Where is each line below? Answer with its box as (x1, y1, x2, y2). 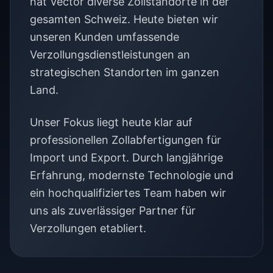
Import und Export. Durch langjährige (30, 151, 223, 164)
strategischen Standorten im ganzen (30, 65, 219, 79)
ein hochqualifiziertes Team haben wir (30, 186, 226, 199)
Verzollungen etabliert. (30, 221, 146, 235)
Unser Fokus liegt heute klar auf (30, 115, 193, 129)
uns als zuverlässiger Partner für (30, 204, 196, 217)
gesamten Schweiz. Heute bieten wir (30, 12, 218, 26)
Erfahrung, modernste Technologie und (30, 168, 233, 182)
